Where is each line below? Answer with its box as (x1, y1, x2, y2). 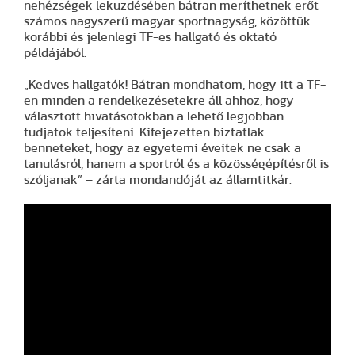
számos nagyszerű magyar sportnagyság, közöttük (24, 14, 311, 28)
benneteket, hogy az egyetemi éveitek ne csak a (24, 141, 301, 155)
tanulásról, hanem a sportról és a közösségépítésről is (24, 157, 329, 170)
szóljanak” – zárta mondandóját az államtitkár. (24, 173, 292, 186)
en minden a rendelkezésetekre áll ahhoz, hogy (24, 94, 294, 107)
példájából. (24, 46, 93, 59)
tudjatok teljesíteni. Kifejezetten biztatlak (24, 125, 265, 139)
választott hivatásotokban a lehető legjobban (24, 109, 284, 123)
